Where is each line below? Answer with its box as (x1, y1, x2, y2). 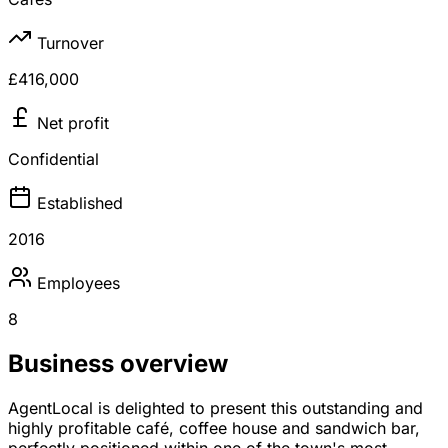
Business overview (8, 349, 228, 379)
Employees (37, 273, 120, 294)
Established (37, 193, 123, 214)
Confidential (8, 149, 99, 170)
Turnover (37, 33, 104, 54)
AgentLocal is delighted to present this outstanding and (8, 398, 423, 419)
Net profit (37, 113, 109, 134)
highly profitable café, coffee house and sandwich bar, (8, 418, 420, 439)
